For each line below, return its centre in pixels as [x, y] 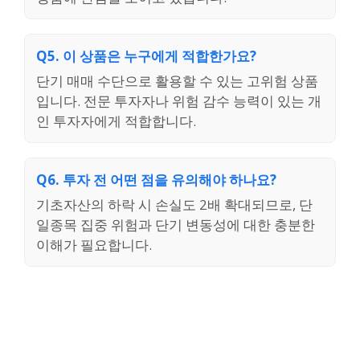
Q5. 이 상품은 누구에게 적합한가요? [146, 56]
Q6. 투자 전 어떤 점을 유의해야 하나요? [156, 180]
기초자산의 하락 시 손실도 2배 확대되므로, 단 [174, 205]
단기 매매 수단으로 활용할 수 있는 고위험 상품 [177, 81]
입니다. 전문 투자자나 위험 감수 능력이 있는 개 [179, 101]
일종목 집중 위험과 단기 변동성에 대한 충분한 [176, 225]
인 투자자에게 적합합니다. [116, 121]
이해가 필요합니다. [94, 245]
